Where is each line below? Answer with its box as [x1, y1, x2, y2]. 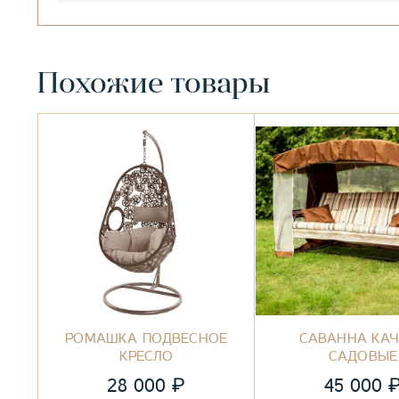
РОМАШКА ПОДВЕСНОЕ [65, 330, 228, 347]
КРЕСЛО [118, 348, 174, 365]
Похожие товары [37, 70, 270, 100]
